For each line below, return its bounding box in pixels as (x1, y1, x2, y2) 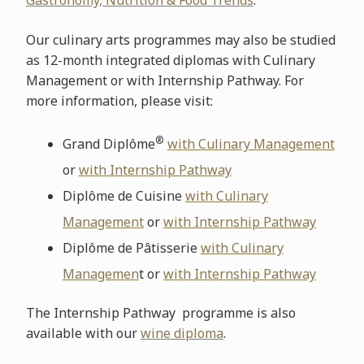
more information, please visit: (25, 92, 213, 110)
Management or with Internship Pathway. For (25, 71, 304, 89)
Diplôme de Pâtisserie (62, 239, 201, 257)
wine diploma (140, 324, 223, 342)
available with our (25, 324, 141, 342)
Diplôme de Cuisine (62, 187, 185, 205)
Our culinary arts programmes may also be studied (25, 31, 336, 49)
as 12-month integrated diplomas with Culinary (25, 51, 315, 69)
